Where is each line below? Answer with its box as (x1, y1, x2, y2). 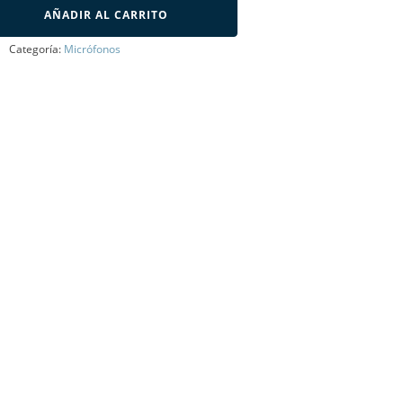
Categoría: (9, 41, 64, 57)
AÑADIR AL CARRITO (44, 7, 168, 22)
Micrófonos (64, 41, 121, 57)
